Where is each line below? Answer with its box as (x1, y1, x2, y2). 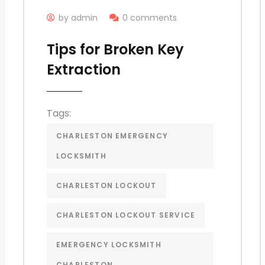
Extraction (46, 59, 121, 79)
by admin (58, 11, 98, 24)
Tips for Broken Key (46, 39, 184, 59)
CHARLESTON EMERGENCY (56, 130, 168, 141)
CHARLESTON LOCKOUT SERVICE (56, 209, 196, 220)
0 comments (122, 11, 177, 24)
